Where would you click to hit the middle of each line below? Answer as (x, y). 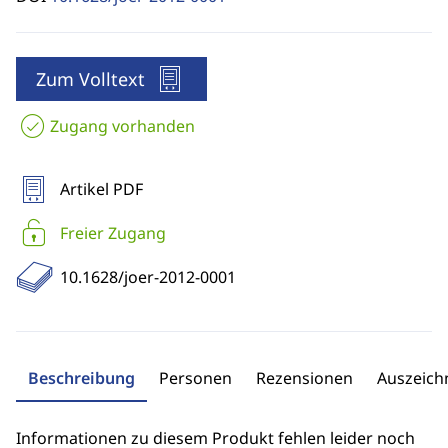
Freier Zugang (113, 233)
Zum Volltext (90, 79)
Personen (195, 378)
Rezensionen (304, 378)
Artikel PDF (101, 189)
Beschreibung (81, 378)
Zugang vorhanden (122, 126)
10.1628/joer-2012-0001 (148, 277)
